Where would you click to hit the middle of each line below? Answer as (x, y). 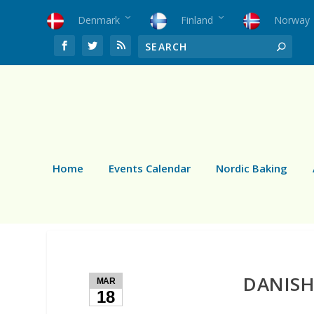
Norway (292, 20)
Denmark (99, 20)
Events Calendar (150, 168)
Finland (197, 20)
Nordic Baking (252, 168)
